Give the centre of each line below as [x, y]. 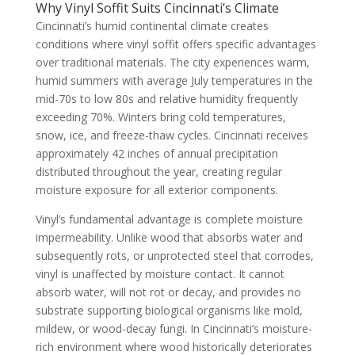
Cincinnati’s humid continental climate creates [152, 25]
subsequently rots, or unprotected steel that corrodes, [174, 255]
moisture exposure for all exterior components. [157, 189]
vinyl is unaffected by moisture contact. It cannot [160, 273]
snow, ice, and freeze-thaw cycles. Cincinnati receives [172, 135]
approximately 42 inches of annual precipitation [157, 153]
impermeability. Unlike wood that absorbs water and [169, 237]
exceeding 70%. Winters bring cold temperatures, [160, 116]
